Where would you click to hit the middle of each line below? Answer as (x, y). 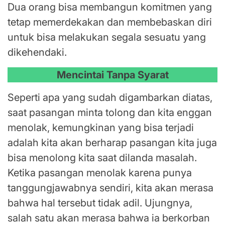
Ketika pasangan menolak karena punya (100, 173)
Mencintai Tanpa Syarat (113, 75)
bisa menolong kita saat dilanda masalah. (102, 158)
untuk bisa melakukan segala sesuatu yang (107, 37)
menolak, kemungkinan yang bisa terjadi (101, 128)
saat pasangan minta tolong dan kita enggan (110, 113)
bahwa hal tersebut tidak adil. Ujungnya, (100, 203)
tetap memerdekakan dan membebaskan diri (110, 22)
